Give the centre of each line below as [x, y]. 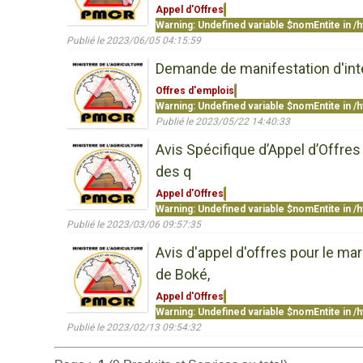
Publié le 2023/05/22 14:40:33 [223, 122]
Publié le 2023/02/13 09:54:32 [134, 327]
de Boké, [183, 274]
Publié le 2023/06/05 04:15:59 [134, 41]
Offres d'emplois [195, 91]
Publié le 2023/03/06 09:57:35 [134, 224]
